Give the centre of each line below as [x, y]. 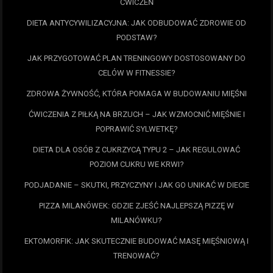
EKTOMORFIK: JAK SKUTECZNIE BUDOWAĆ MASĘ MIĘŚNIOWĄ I [136, 241]
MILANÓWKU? [136, 221]
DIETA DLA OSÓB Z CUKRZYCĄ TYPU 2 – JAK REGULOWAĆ [136, 150]
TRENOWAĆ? [136, 256]
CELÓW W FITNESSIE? [136, 73]
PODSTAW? [136, 38]
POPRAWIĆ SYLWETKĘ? [136, 129]
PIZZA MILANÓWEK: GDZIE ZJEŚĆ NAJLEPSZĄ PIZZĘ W [136, 206]
